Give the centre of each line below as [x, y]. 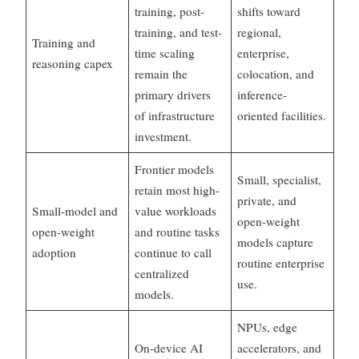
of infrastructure [175, 116]
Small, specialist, [280, 180]
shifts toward [269, 12]
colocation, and [276, 74]
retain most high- [177, 190]
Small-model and [75, 211]
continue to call [173, 253]
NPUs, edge [268, 327]
